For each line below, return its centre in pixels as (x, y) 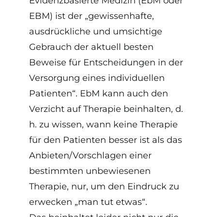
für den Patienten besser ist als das (106, 140)
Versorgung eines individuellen (97, 78)
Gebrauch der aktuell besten (91, 47)
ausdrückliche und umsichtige (96, 31)
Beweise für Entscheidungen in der (106, 62)
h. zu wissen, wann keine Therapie (103, 124)
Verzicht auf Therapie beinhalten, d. (106, 109)
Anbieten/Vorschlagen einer (90, 155)
